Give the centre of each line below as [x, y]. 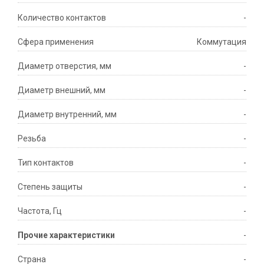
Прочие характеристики [66, 235]
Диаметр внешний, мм [62, 90]
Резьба [32, 139]
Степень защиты [50, 187]
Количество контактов [62, 18]
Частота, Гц [40, 211]
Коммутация [222, 42]
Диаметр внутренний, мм [67, 115]
